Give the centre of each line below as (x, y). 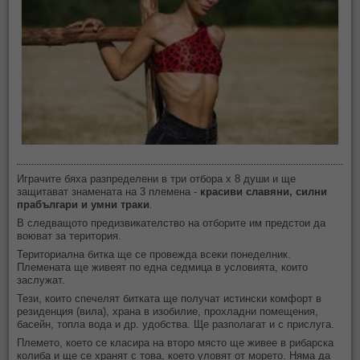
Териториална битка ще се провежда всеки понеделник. (154, 254)
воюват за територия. (71, 235)
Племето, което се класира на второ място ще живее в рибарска (176, 342)
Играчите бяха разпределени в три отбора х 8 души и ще (157, 178)
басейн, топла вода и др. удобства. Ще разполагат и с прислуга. (176, 324)
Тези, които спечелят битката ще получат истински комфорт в (170, 298)
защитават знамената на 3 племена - (109, 191)
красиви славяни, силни (264, 191)
